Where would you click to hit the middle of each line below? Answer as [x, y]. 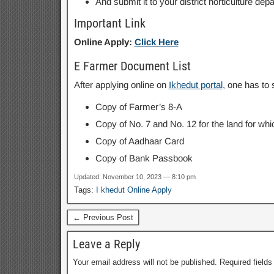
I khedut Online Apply [134, 190]
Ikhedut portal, [197, 85]
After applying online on [121, 85]
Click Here [156, 42]
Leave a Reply [106, 244]
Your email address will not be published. [145, 262]
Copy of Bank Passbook [144, 158]
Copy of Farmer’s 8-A [139, 107]
